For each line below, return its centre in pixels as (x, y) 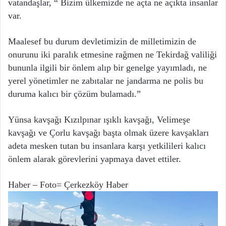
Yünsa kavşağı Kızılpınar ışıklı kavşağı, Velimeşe (99, 120)
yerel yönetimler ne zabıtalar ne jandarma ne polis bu (106, 81)
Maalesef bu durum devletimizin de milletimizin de (102, 42)
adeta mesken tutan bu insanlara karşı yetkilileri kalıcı (107, 146)
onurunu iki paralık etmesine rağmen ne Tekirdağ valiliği (112, 55)
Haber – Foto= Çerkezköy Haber (68, 185)
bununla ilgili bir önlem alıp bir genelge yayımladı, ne (107, 68)
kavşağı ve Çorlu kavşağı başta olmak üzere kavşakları (108, 133)
